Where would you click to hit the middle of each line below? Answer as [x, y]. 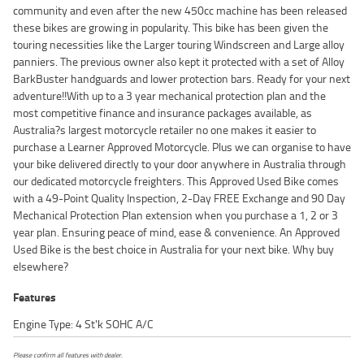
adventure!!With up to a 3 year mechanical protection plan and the [169, 95]
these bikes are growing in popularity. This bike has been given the [171, 27]
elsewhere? [41, 266]
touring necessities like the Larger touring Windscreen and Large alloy [179, 44]
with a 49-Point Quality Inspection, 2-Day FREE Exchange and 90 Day [179, 197]
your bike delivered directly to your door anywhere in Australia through [180, 163]
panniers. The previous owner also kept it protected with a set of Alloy [179, 61]
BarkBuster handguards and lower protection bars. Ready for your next [182, 78]
